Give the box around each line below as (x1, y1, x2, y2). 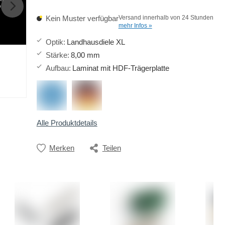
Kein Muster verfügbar (45, 14, 119, 23)
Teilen (102, 144, 121, 153)
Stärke (45, 51, 67, 60)
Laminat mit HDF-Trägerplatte (72, 64, 169, 73)
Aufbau (45, 64, 69, 73)
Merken (49, 144, 75, 153)
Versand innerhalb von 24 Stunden (118, 14, 213, 22)
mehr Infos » (118, 22, 152, 30)
